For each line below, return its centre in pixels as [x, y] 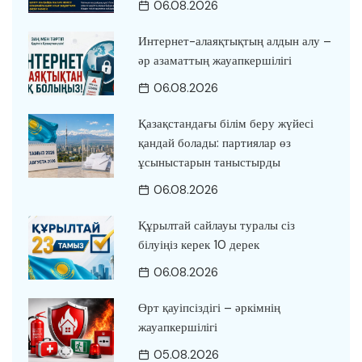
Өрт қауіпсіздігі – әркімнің [209, 307]
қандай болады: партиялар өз [214, 143]
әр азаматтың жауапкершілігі [215, 60]
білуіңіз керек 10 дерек [198, 244]
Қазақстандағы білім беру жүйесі [225, 123]
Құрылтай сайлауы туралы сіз [216, 225]
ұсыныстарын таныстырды [209, 162]
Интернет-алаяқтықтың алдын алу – [234, 41]
